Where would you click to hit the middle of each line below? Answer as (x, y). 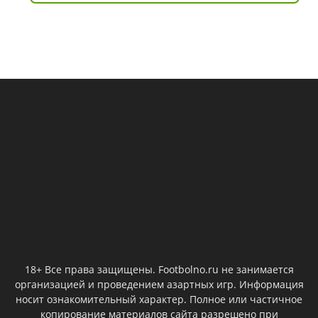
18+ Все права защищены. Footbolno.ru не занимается (159, 270)
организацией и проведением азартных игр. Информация (159, 285)
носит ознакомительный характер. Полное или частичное (159, 300)
